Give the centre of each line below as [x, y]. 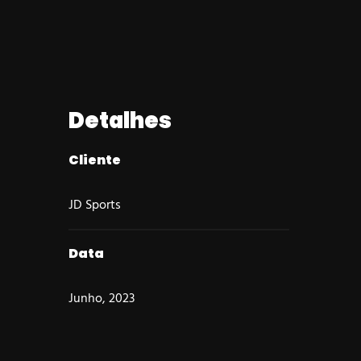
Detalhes [120, 120]
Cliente [95, 160]
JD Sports [95, 205]
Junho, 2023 [102, 299]
